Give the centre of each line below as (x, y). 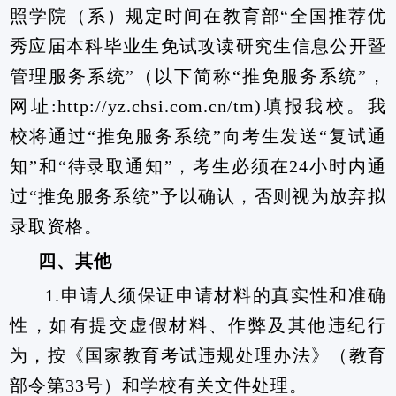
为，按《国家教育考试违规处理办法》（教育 (198, 355)
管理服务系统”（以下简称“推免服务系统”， (198, 76)
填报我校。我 (324, 106)
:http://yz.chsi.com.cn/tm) (157, 106)
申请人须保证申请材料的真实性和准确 (223, 295)
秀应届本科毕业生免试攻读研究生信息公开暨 (198, 46)
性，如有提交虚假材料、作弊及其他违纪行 (198, 325)
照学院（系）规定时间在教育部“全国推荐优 (198, 16)
